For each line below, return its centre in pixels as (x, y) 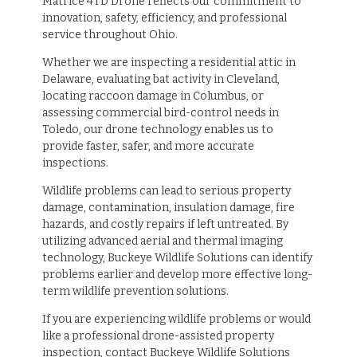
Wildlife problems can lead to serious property (166, 190)
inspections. (75, 163)
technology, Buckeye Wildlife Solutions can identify (177, 257)
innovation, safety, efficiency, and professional (164, 18)
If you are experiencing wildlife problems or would (176, 319)
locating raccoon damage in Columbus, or (153, 96)
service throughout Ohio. (110, 34)
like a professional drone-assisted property (158, 335)
